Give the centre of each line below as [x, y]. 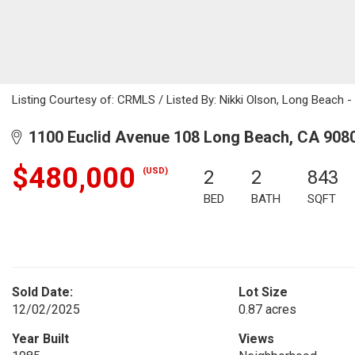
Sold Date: [42, 292]
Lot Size [263, 292]
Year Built [40, 339]
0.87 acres [267, 309]
